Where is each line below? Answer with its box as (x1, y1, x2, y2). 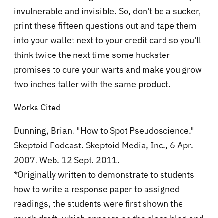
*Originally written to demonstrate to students (14, 168, 194, 180)
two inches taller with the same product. (14, 78, 171, 90)
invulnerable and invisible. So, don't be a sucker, (14, 5, 201, 17)
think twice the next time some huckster (14, 49, 170, 60)
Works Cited (14, 101, 61, 113)
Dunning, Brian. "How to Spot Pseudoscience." (14, 125, 194, 136)
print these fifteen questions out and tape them (14, 19, 197, 31)
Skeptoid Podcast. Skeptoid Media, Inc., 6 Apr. (14, 139, 193, 151)
